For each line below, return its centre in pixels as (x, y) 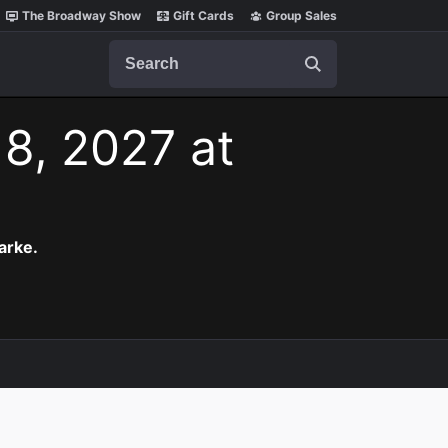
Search (134, 49)
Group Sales (301, 15)
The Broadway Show (81, 15)
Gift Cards (203, 15)
